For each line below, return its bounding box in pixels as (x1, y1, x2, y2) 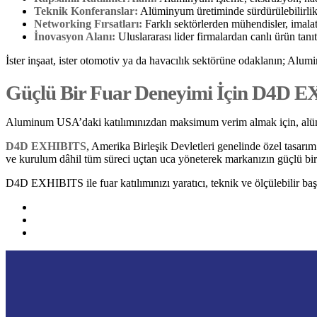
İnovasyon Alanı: (34, 30, 115, 43)
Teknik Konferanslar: (34, 5, 138, 18)
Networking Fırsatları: (34, 18, 142, 30)
